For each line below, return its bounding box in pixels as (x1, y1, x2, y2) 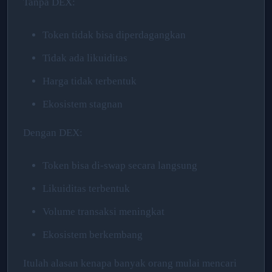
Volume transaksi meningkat (42, 205, 165, 217)
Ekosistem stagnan (42, 98, 123, 110)
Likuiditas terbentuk (42, 182, 130, 194)
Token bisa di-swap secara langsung (42, 159, 197, 171)
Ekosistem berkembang (42, 228, 143, 240)
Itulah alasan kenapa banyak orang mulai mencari (23, 257, 237, 269)
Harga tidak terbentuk (42, 75, 137, 87)
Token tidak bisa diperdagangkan (42, 29, 186, 41)
